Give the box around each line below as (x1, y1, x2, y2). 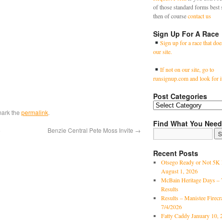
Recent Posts (153, 148, 198, 158)
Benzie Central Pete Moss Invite (48, 126, 135, 134)
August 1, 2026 (161, 167, 198, 175)
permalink (21, 108, 48, 116)
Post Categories (153, 91, 207, 101)
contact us (188, 12, 211, 20)
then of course (153, 12, 188, 20)
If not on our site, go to (160, 65, 214, 73)
